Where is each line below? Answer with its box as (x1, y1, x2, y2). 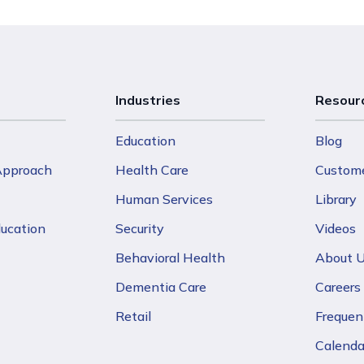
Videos (314, 219, 356, 236)
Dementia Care (115, 278, 207, 295)
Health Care (115, 161, 189, 178)
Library (314, 190, 357, 207)
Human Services (115, 190, 214, 207)
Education (115, 132, 176, 149)
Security (115, 219, 165, 236)
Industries (115, 91, 181, 108)
